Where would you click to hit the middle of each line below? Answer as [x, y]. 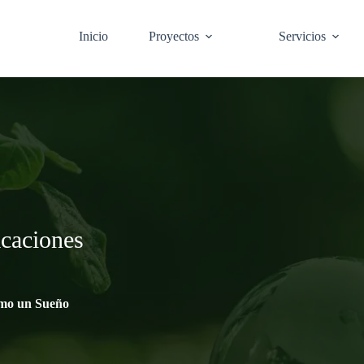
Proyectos [173, 36]
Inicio [93, 36]
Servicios [302, 36]
